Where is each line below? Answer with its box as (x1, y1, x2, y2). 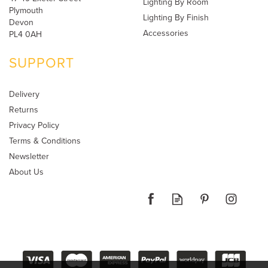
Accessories (143, 27, 188, 39)
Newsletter (9, 150, 49, 163)
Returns (9, 103, 38, 116)
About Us (9, 166, 44, 178)
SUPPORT (9, 53, 74, 73)
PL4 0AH (9, 28, 42, 41)
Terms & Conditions (9, 135, 81, 147)
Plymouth (9, 4, 43, 17)
